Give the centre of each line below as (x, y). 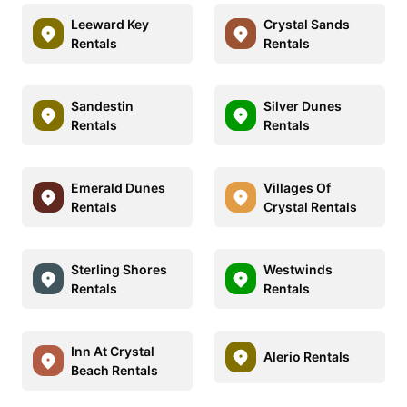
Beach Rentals (114, 370)
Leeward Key (110, 24)
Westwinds (298, 269)
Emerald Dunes (118, 187)
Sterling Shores (119, 269)
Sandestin (102, 105)
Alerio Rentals (307, 357)
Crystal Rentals (310, 206)
